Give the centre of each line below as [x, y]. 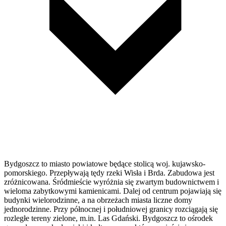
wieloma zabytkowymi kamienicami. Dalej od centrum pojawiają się [113, 191]
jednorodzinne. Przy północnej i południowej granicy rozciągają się [111, 209]
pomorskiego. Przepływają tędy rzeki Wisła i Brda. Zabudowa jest [109, 173]
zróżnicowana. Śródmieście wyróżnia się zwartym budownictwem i [111, 182]
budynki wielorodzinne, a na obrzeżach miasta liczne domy [98, 200]
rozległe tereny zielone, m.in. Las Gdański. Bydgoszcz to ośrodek [108, 218]
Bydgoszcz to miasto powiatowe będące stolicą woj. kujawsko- [105, 164]
